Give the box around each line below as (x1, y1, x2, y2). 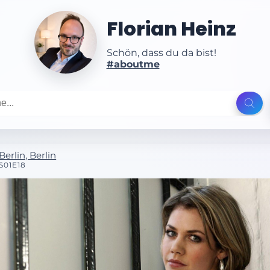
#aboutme (106, 58, 160, 71)
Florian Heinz (106, 15, 236, 43)
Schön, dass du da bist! (106, 47, 216, 59)
